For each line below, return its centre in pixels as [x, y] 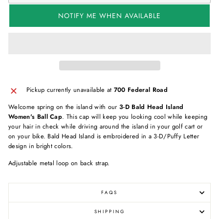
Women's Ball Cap [35, 116]
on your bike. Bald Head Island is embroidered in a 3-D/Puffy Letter [104, 136]
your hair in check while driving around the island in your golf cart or [106, 126]
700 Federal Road [141, 89]
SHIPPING [109, 211]
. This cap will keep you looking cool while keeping [135, 116]
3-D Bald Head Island [152, 107]
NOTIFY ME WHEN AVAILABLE [109, 16]
